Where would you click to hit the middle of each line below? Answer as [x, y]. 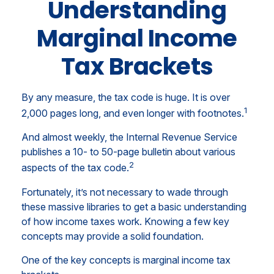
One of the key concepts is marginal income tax [126, 260]
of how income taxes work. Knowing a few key [125, 221]
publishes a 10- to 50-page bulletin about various [128, 152]
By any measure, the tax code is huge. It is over [126, 97]
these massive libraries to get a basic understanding [134, 206]
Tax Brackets [137, 66]
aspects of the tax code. [75, 168]
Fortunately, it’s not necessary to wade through [125, 192]
